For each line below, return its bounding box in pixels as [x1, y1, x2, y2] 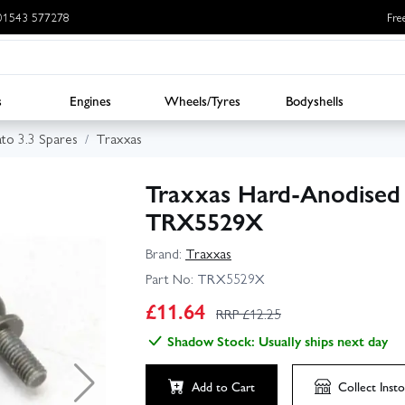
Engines [70, 89, 111, 110]
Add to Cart [192, 376, 255, 395]
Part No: [146, 268, 193, 288]
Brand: [146, 243, 182, 264]
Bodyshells [286, 89, 344, 110]
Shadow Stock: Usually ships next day [167, 330, 388, 351]
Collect [338, 376, 376, 395]
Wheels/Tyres [165, 89, 240, 110]
